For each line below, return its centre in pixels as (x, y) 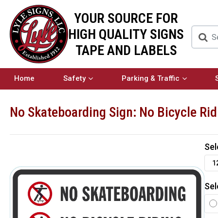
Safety (74, 78)
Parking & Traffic (150, 78)
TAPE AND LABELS (126, 50)
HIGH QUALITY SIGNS (126, 34)
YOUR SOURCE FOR (126, 18)
